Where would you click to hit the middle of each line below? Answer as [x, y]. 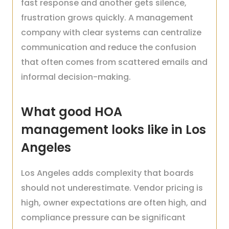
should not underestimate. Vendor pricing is [112, 188]
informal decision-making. [76, 77]
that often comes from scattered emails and [114, 62]
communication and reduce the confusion [109, 47]
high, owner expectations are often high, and [114, 203]
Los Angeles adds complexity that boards [107, 173]
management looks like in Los [113, 130]
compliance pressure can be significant [103, 217]
